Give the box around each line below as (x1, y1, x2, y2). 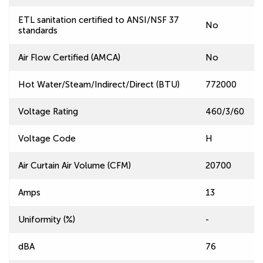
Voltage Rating (18, 106, 78, 117)
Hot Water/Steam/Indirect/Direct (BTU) (18, 79, 180, 90)
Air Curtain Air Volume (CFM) (18, 160, 131, 171)
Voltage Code (18, 133, 76, 144)
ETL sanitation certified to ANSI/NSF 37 (18, 15, 179, 25)
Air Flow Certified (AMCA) (18, 52, 120, 63)
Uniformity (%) (18, 214, 75, 225)
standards (18, 25, 58, 36)
